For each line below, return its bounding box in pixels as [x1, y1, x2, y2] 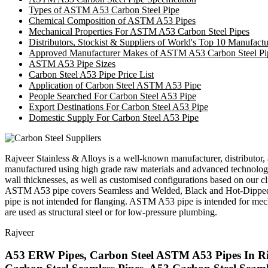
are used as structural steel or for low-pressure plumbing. [5, 206, 217, 217]
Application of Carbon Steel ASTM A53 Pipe [29, 80, 201, 90]
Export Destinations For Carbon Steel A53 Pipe [29, 101, 208, 112]
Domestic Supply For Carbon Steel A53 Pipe [29, 112, 199, 123]
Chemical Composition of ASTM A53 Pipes [29, 15, 196, 26]
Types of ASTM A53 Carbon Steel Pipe [29, 4, 179, 15]
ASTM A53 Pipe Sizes [29, 58, 115, 69]
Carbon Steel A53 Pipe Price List [29, 69, 154, 80]
